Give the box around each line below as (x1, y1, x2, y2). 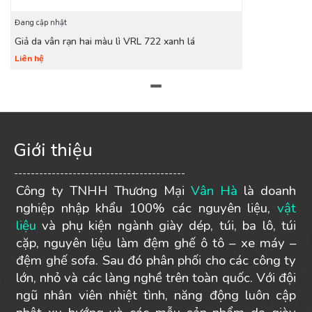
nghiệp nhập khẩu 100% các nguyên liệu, (16, 199, 277, 218)
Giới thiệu (14, 137, 93, 162)
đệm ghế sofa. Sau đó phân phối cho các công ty (16, 251, 296, 270)
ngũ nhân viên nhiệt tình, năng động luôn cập (16, 286, 296, 305)
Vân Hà (191, 182, 237, 201)
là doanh (237, 182, 296, 201)
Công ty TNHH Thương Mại (16, 182, 191, 201)
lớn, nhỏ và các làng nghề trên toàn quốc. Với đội (16, 269, 296, 288)
